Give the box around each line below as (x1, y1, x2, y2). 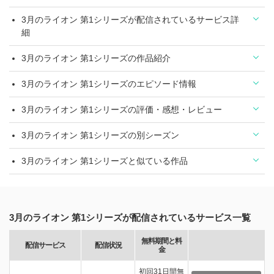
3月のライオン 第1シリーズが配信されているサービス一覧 (9, 212, 251, 223)
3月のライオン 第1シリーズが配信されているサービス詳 (21, 15, 239, 24)
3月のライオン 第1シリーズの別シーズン (21, 130, 179, 140)
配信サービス (25, 241, 65, 250)
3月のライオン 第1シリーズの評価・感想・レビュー (21, 105, 222, 114)
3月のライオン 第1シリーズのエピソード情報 (21, 79, 196, 89)
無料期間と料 (141, 237, 182, 245)
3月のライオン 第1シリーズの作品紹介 (21, 53, 171, 63)
